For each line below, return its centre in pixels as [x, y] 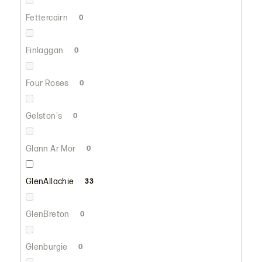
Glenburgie [48, 247]
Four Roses [48, 83]
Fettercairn [48, 18]
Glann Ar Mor [51, 149]
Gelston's [45, 116]
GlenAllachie [51, 181]
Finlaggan [45, 50]
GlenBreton [49, 214]
